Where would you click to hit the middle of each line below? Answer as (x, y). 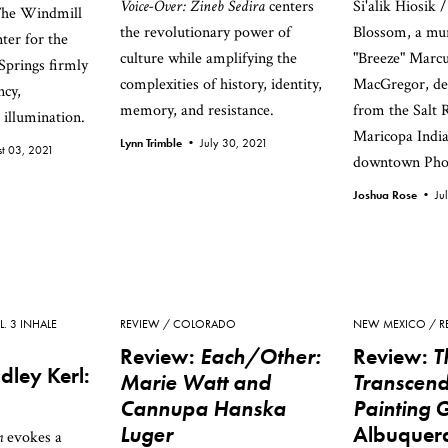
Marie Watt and (195, 382)
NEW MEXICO (389, 324)
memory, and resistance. (199, 110)
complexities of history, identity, (221, 84)
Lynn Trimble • (160, 143)
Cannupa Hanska (203, 408)
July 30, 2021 (234, 143)
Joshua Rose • (394, 195)
